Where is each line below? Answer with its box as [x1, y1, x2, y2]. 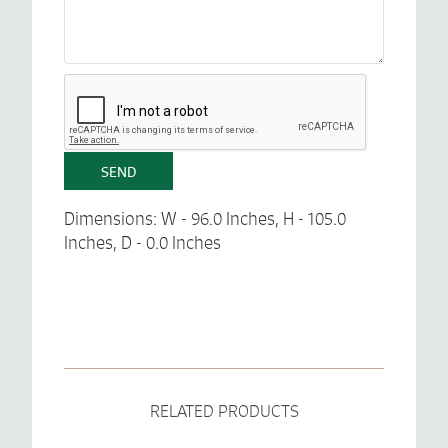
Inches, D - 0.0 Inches [64, 231, 221, 253]
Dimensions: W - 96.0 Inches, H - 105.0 [64, 207, 346, 229]
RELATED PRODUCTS [149, 400, 299, 421]
